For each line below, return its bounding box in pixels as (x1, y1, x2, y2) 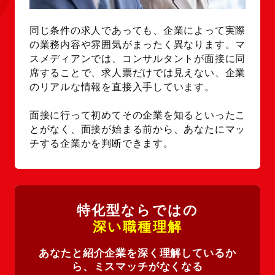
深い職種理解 (92, 219, 183, 235)
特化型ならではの (76, 203, 199, 219)
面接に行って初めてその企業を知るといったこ (29, 109, 246, 120)
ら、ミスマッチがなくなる (71, 261, 204, 273)
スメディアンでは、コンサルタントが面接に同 (29, 53, 246, 64)
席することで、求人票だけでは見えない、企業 (29, 67, 246, 78)
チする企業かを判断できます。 (29, 137, 174, 149)
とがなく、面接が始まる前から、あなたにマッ (29, 123, 246, 134)
